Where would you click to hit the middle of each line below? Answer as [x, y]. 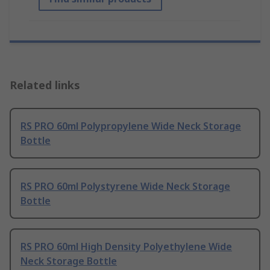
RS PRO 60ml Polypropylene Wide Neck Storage [131, 126]
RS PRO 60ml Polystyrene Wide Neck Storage [125, 187]
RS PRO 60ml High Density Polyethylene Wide [126, 247]
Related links [45, 85]
